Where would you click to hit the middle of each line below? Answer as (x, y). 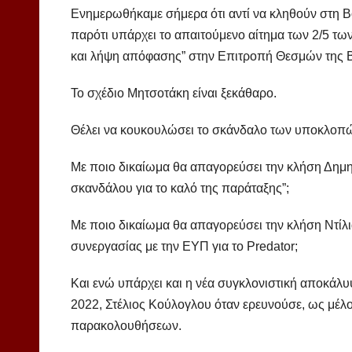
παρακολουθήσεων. (126, 326)
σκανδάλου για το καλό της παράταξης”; (180, 189)
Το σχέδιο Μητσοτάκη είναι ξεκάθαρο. (174, 93)
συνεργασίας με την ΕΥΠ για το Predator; (184, 247)
